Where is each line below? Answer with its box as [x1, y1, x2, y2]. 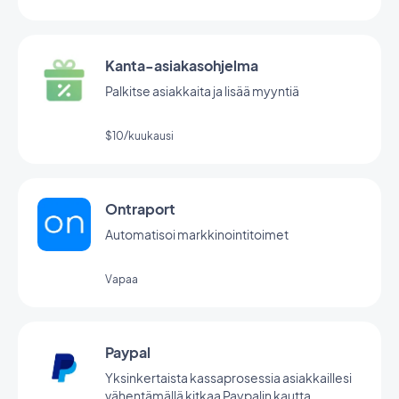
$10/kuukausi [105, 129, 174, 142]
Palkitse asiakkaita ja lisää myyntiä [105, 83, 299, 99]
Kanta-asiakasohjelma [105, 56, 258, 75]
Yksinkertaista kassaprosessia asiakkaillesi [105, 370, 352, 386]
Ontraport [105, 199, 175, 218]
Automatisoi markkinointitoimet [105, 226, 289, 242]
